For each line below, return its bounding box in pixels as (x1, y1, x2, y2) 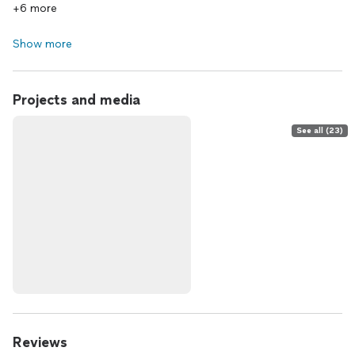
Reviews (13, 334, 67, 351)
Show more (13, 37, 72, 51)
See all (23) (296, 125, 343, 136)
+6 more (13, 2, 57, 15)
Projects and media (13, 91, 140, 109)
